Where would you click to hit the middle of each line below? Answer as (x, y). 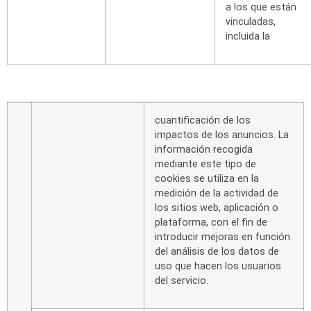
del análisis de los (195, 252)
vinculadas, (251, 22)
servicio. (190, 281)
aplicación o (251, 208)
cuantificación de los (203, 121)
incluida (243, 36)
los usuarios (253, 267)
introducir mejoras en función (222, 237)
